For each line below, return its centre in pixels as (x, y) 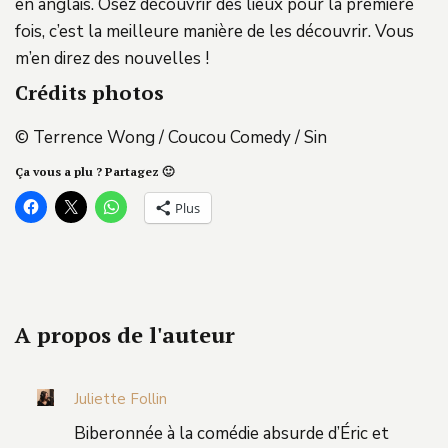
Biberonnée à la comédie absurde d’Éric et (231, 433)
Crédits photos (89, 92)
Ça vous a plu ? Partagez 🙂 (94, 171)
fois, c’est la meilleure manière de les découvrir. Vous (214, 31)
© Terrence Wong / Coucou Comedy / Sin (171, 137)
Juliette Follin (120, 398)
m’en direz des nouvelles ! (112, 58)
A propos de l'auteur (125, 334)
